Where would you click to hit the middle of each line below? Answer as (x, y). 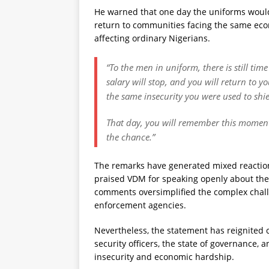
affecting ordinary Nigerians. (152, 38)
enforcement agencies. (140, 205)
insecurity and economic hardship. (164, 256)
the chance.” (131, 137)
